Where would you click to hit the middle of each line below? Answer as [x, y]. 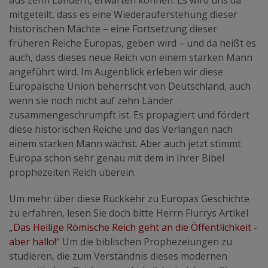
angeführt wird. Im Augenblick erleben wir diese [116, 71]
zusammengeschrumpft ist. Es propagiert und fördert [129, 115]
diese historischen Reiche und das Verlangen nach [121, 129]
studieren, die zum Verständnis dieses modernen [118, 256]
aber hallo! [33, 241]
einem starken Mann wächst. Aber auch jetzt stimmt [125, 143]
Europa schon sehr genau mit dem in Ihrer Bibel [117, 158]
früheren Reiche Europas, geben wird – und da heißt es [133, 43]
